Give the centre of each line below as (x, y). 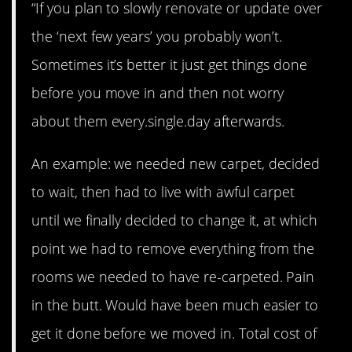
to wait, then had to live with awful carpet (163, 191)
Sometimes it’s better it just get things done (170, 64)
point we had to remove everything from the (173, 248)
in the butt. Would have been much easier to (175, 304)
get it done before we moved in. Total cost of (174, 333)
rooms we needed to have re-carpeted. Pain (173, 276)
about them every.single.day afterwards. (158, 121)
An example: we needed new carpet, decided (176, 163)
